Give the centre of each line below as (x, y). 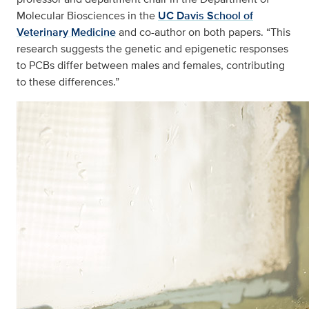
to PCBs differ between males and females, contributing (151, 66)
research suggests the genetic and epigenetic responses (152, 49)
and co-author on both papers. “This (203, 32)
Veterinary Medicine (66, 32)
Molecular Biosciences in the (87, 16)
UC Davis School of (206, 16)
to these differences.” (68, 82)
